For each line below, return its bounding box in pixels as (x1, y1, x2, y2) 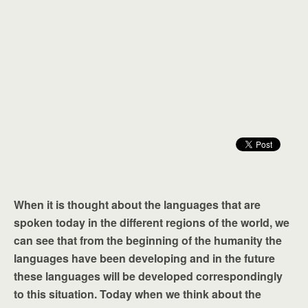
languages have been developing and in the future (14, 250, 275, 266)
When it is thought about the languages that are (14, 197, 261, 212)
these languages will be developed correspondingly (14, 268, 283, 284)
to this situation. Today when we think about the (14, 286, 261, 302)
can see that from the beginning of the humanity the (14, 232, 282, 248)
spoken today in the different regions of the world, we (14, 214, 289, 230)
